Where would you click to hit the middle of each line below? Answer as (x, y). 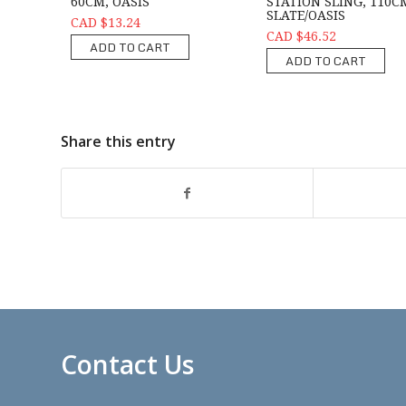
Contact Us (127, 365)
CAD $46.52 (301, 37)
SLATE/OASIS (305, 16)
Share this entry (118, 142)
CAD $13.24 (106, 23)
